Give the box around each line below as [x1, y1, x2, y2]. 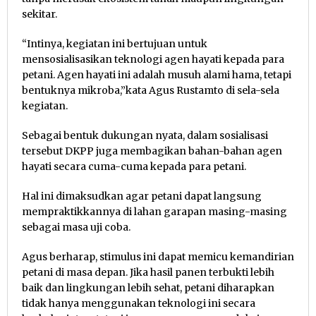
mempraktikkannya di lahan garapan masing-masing [22, 205, 287, 218]
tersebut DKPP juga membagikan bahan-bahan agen [22, 144, 282, 157]
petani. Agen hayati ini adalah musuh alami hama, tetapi [22, 68, 291, 81]
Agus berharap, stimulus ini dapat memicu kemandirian [22, 250, 294, 263]
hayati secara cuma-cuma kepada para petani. [22, 159, 246, 173]
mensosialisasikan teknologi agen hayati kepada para [22, 52, 284, 66]
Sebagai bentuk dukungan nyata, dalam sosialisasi [22, 128, 268, 142]
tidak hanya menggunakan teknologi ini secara [22, 296, 255, 310]
